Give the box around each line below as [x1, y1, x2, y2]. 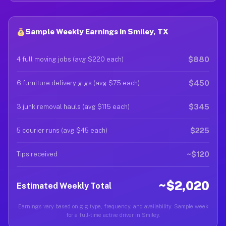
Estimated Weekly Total [17, 181, 111, 191]
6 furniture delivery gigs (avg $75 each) [17, 79, 140, 87]
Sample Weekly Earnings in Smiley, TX [25, 27, 169, 36]
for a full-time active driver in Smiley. [66, 212, 160, 218]
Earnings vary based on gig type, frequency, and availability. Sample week [18, 203, 208, 209]
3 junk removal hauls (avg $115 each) [17, 103, 130, 110]
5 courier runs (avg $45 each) [17, 127, 107, 134]
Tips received [17, 150, 58, 158]
